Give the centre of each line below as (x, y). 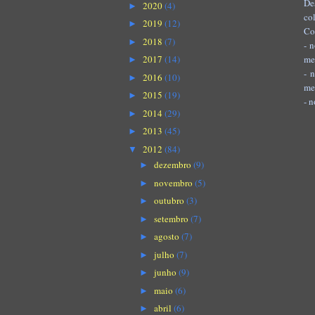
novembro (174, 182)
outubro (170, 201)
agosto (167, 237)
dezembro (173, 165)
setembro (172, 218)
